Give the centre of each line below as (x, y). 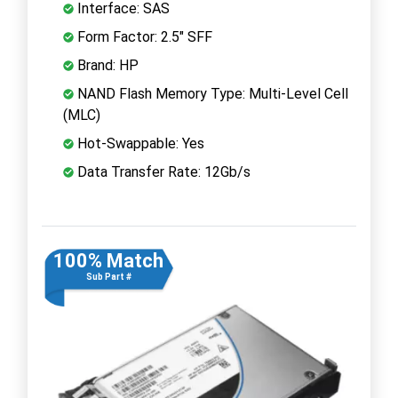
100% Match (108, 260)
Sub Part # (108, 276)
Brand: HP (106, 65)
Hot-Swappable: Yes (139, 143)
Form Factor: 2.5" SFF (143, 36)
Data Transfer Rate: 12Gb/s (162, 171)
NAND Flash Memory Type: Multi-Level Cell (211, 93)
